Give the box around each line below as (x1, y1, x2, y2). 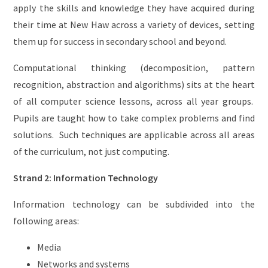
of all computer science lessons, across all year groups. (13, 95, 255, 107)
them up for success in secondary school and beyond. (13, 35, 227, 47)
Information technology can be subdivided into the (13, 197, 255, 210)
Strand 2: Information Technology (13, 171, 159, 184)
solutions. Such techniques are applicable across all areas (13, 128, 255, 141)
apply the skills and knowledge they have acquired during (13, 1, 255, 14)
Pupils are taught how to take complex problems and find (13, 111, 255, 124)
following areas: (13, 214, 80, 227)
